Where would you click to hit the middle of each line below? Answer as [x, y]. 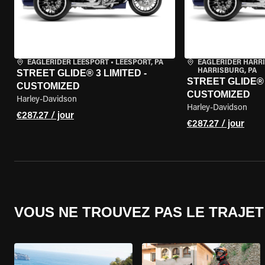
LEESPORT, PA [139, 63]
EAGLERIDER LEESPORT [68, 63]
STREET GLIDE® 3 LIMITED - [82, 73]
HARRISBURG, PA [227, 71]
